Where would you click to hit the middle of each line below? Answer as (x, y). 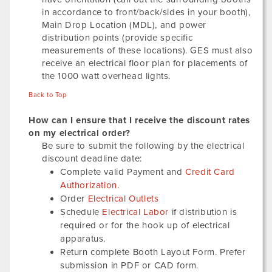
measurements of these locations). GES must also (148, 50)
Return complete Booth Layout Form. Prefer (153, 252)
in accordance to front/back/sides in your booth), (146, 12)
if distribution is (203, 212)
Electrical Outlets (123, 199)
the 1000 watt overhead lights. (107, 76)
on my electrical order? (80, 133)
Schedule (81, 212)
